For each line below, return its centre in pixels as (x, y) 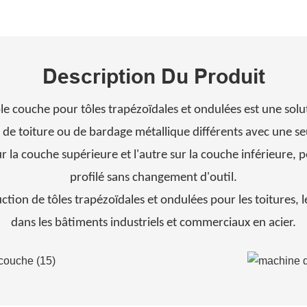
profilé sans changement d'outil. (153, 178)
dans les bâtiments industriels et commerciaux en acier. (153, 223)
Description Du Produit (153, 76)
